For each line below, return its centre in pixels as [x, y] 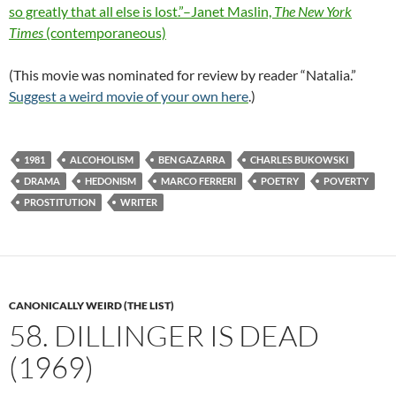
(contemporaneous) [105, 33]
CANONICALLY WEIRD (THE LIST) [91, 306]
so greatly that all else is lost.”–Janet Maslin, [141, 11]
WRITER [139, 202]
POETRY [280, 181]
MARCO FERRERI [198, 181]
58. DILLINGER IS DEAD [164, 336]
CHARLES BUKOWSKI [299, 160]
